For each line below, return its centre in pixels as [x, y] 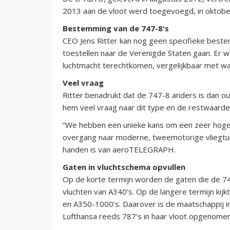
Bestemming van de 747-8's [116, 28]
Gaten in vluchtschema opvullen [124, 167]
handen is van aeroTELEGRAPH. [119, 149]
